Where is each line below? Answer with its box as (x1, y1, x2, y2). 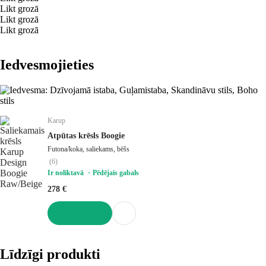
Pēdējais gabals (93, 168, 139, 177)
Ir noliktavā (47, 168, 85, 177)
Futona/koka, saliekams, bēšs (47, 144, 129, 153)
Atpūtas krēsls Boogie (47, 131, 125, 140)
